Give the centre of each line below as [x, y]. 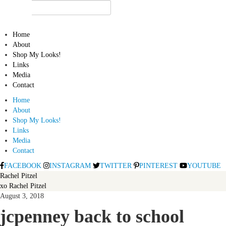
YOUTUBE [204, 166]
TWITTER [116, 166]
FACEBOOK [22, 166]
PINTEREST [158, 166]
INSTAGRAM [70, 166]
